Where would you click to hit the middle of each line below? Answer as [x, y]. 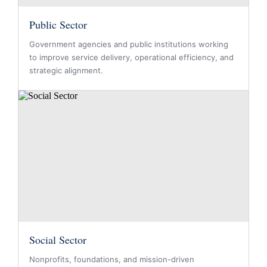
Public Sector [58, 24]
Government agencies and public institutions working [129, 44]
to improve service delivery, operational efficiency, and [131, 57]
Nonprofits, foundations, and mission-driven [112, 259]
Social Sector [58, 240]
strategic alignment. [66, 70]
